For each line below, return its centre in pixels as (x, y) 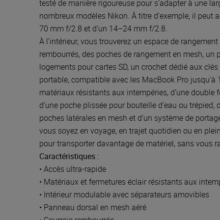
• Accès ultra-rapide (73, 169)
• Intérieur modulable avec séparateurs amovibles (124, 194)
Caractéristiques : (69, 156)
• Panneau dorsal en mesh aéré (93, 207)
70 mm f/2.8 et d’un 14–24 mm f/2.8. (103, 28)
